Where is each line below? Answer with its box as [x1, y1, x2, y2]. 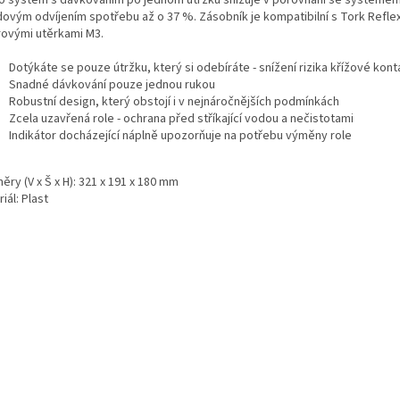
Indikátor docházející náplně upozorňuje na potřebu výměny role [9, 126, 352, 145]
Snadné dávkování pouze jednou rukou [9, 75, 215, 94]
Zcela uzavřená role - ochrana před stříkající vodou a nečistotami [9, 109, 354, 128]
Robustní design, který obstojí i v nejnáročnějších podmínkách [9, 92, 339, 111]
